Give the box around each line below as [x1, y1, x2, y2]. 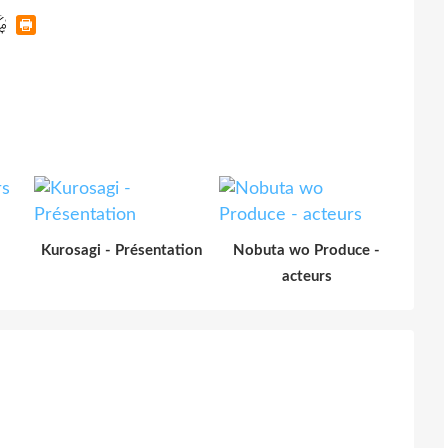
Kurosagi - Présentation [41, 242, 202, 258]
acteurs [281, 268, 332, 284]
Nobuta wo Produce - [233, 242, 380, 258]
